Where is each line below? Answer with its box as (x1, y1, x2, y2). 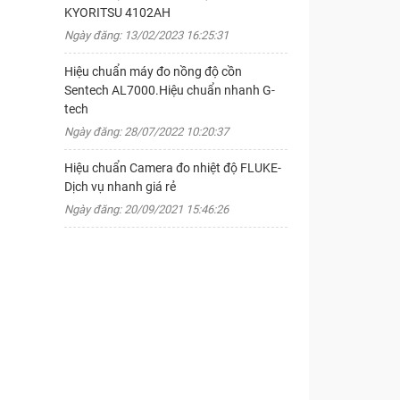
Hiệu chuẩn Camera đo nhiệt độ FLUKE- (63, 161, 281, 175)
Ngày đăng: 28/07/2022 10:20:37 (63, 125, 229, 138)
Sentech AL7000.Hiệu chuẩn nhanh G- (63, 83, 275, 97)
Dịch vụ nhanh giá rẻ (63, 179, 176, 194)
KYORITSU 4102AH (63, 5, 171, 20)
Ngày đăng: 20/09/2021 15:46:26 (63, 203, 229, 216)
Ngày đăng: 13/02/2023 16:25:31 (63, 29, 229, 42)
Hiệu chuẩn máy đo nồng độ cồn (63, 64, 242, 79)
